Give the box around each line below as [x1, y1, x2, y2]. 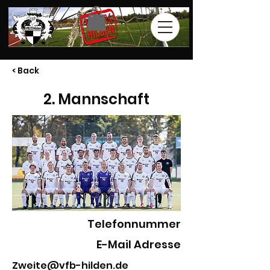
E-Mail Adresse [96, 236, 181, 252]
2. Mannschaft [43, 89, 149, 109]
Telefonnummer [87, 216, 181, 231]
